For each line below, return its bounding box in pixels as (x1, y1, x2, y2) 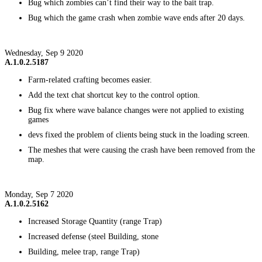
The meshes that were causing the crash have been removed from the (28, 145, 255, 154)
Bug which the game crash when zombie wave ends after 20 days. (28, 13, 245, 22)
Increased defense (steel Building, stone (28, 232, 158, 241)
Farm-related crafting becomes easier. (28, 75, 152, 84)
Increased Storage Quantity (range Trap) (28, 216, 162, 226)
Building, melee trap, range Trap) (28, 247, 140, 256)
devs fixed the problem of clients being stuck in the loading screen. (28, 130, 250, 139)
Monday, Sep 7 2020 (5, 189, 73, 199)
